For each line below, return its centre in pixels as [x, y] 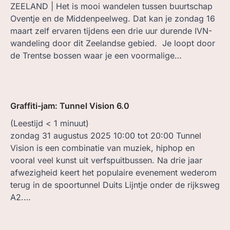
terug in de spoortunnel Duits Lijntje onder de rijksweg [115, 185]
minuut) [74, 123]
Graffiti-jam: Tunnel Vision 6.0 [70, 106]
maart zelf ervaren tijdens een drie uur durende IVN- [111, 31]
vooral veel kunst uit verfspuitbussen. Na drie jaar [106, 160]
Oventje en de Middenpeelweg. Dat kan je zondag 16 [113, 18]
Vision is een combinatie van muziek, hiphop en [102, 148]
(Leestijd [28, 123]
